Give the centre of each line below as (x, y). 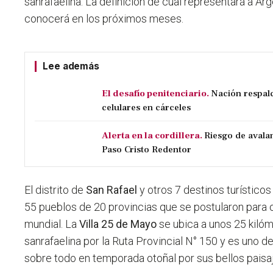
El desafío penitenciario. (156, 94)
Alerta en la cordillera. (152, 136)
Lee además (71, 66)
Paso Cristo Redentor (147, 150)
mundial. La (52, 224)
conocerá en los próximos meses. (104, 19)
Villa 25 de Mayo (118, 224)
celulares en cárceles (147, 108)
